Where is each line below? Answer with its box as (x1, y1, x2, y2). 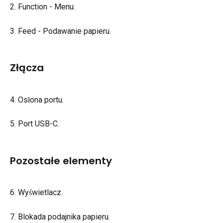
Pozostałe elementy (10, 153, 112, 168)
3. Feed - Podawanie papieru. (10, 26, 111, 36)
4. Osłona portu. (10, 95, 64, 105)
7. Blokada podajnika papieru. (10, 212, 110, 222)
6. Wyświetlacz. (10, 188, 63, 198)
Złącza (10, 61, 44, 75)
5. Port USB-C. (10, 119, 59, 129)
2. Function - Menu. (10, 1, 75, 11)
